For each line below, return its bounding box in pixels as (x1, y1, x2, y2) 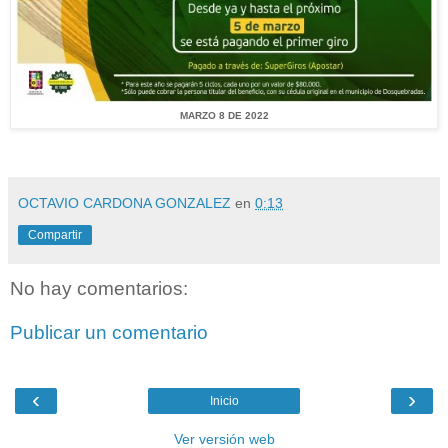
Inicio (209, 394, 239, 409)
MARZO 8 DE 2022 (179, 110, 269, 122)
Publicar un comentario (10, 321, 208, 343)
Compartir (28, 228, 82, 243)
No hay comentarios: (10, 278, 188, 300)
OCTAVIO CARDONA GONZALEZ (18, 195, 231, 212)
